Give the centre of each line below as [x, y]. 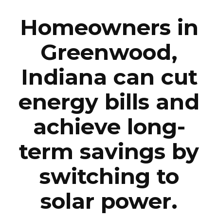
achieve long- [109, 127]
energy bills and [109, 102]
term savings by [109, 151]
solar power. [109, 201]
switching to [109, 176]
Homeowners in [109, 27]
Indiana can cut [109, 77]
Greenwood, [109, 52]
